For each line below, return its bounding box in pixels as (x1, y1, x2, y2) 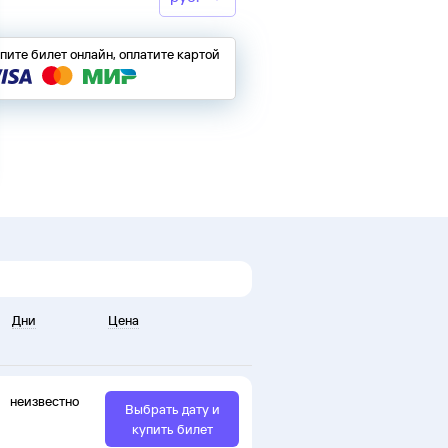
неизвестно (9, 393, 79, 410)
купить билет (131, 421, 213, 438)
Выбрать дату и (124, 401, 220, 418)
